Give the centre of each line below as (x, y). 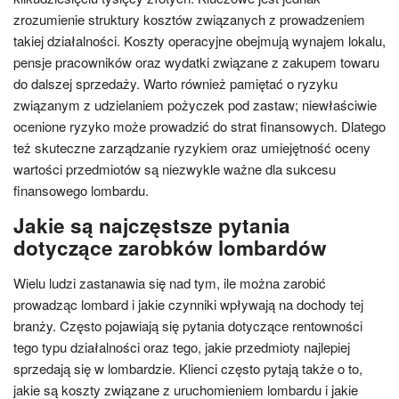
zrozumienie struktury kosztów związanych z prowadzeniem (189, 19)
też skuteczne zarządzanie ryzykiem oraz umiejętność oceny (192, 147)
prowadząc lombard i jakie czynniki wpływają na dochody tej (188, 304)
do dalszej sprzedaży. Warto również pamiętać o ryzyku (175, 83)
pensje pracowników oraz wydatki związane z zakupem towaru (196, 62)
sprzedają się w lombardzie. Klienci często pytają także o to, (188, 368)
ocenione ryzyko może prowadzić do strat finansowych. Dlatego (199, 126)
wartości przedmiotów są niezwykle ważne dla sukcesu (175, 169)
